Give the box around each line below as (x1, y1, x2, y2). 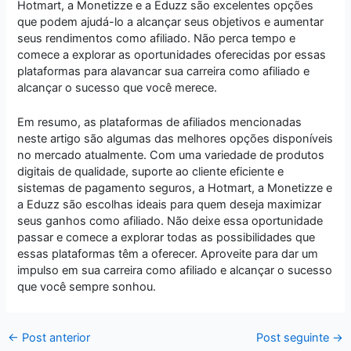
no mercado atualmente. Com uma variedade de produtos (17, 148, 325, 163)
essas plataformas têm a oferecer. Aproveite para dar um (17, 247, 319, 262)
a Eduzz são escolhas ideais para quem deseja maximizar (17, 197, 322, 212)
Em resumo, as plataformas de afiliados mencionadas (17, 115, 302, 130)
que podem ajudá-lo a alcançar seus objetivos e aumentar (17, 14, 324, 29)
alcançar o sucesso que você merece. (17, 80, 218, 95)
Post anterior (18, 330, 90, 345)
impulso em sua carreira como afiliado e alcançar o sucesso (17, 263, 333, 278)
